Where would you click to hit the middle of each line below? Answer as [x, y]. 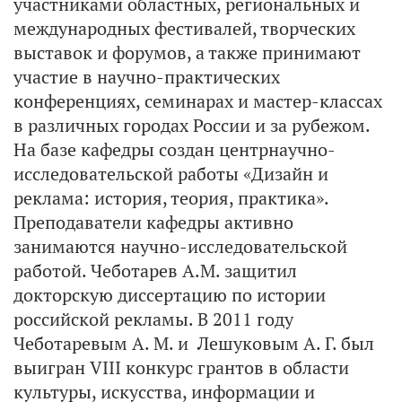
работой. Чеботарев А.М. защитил [155, 271]
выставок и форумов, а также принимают [187, 52]
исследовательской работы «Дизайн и [171, 174]
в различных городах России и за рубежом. [192, 125]
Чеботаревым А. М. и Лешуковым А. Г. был [194, 343]
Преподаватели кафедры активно [153, 222]
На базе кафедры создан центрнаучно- [175, 149]
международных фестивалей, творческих [184, 28]
